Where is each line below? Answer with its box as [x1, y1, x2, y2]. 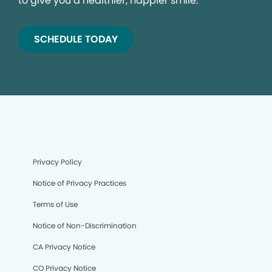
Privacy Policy [33, 157, 82, 168]
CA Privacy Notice [33, 242, 95, 253]
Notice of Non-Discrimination [33, 220, 137, 231]
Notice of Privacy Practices [33, 178, 126, 189]
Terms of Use [33, 199, 78, 210]
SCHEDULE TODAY [34, 32, 118, 47]
